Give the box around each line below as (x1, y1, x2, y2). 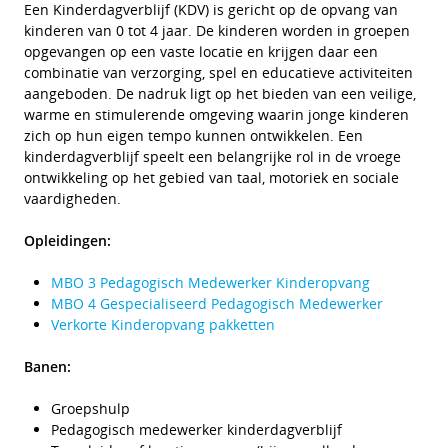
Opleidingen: (24, 231, 111, 250)
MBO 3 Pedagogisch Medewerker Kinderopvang (51, 273, 370, 292)
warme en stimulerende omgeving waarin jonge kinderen (24, 105, 409, 124)
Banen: (24, 357, 71, 376)
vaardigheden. (24, 189, 121, 208)
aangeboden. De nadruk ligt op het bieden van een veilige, (24, 84, 416, 103)
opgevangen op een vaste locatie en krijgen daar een (24, 42, 378, 61)
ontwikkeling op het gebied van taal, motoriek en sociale (24, 168, 399, 187)
